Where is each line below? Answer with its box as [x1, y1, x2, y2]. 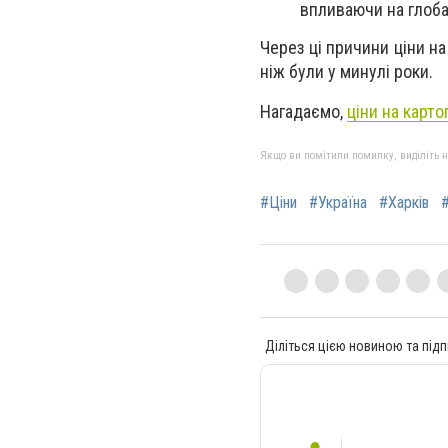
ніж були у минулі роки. [260, 60, 433, 82]
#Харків [379, 193, 429, 213]
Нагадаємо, [260, 101, 347, 123]
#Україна [309, 193, 367, 213]
